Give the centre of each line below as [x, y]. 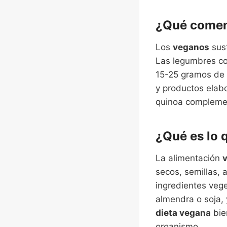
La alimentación [189, 158]
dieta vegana [183, 213]
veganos [191, 47]
